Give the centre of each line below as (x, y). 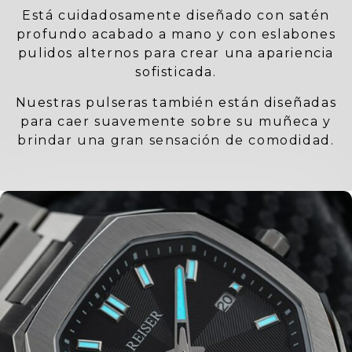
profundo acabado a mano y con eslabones (176, 35)
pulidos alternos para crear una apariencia (176, 53)
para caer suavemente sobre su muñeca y (176, 121)
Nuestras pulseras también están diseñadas (176, 102)
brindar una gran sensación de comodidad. (176, 140)
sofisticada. (176, 72)
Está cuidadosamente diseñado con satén (176, 16)
